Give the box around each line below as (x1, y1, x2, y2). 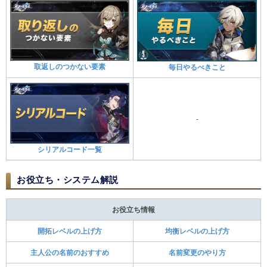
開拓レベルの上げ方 (38, 227, 102, 235)
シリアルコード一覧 (38, 146, 102, 154)
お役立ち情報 (112, 206, 155, 213)
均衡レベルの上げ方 (164, 227, 229, 235)
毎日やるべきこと (168, 63, 226, 71)
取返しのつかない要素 (34, 63, 105, 71)
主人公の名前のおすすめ (30, 249, 109, 256)
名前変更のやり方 (168, 249, 226, 256)
